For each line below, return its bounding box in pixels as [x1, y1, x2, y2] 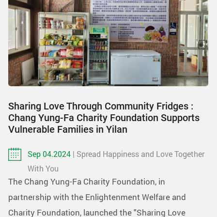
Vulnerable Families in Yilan [8, 123, 127, 135]
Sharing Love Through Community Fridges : [8, 100, 193, 112]
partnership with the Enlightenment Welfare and [8, 191, 186, 202]
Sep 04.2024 [28, 148, 73, 159]
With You [28, 163, 59, 173]
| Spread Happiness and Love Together [73, 148, 204, 159]
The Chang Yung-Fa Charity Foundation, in [8, 175, 165, 187]
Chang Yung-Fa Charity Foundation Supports [8, 111, 200, 124]
